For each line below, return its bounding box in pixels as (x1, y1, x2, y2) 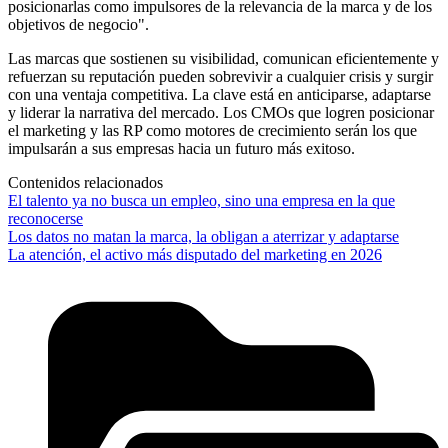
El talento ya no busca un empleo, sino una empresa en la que (8, 192, 395, 210)
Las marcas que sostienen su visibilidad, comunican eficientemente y (8, 50, 439, 68)
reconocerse (8, 210, 83, 228)
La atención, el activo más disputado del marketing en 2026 (8, 246, 382, 264)
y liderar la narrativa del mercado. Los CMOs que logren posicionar (8, 104, 434, 122)
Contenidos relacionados (8, 174, 163, 192)
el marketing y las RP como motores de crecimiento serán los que (8, 122, 417, 140)
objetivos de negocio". (8, 16, 149, 34)
